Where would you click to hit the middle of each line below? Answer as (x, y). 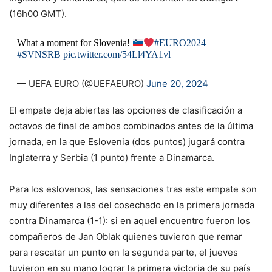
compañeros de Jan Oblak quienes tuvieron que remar (126, 236)
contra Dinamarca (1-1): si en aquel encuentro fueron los (130, 220)
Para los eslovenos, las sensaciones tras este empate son (133, 189)
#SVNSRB (39, 54)
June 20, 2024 (177, 83)
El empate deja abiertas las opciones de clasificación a (126, 110)
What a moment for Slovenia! (74, 43)
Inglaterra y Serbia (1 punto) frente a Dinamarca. (112, 157)
